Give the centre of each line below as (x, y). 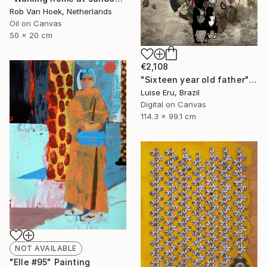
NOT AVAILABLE (46, 249)
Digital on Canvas (173, 104)
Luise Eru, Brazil (170, 92)
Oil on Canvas (36, 23)
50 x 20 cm (31, 35)
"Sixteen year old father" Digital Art (253, 79)
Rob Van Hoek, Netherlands (61, 11)
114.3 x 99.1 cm (168, 116)
